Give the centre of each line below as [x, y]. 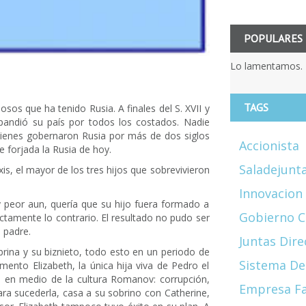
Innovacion [270, 193]
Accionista [269, 145]
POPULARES [273, 38]
